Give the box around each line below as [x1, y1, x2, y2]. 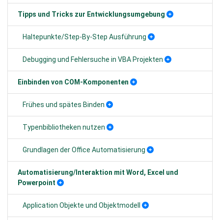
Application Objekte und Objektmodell [23, 201, 140, 209]
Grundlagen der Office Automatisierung [23, 146, 145, 154]
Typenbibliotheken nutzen [23, 123, 105, 131]
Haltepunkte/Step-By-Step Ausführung [23, 33, 146, 41]
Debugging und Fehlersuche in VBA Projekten [23, 55, 163, 63]
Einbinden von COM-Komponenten [18, 78, 129, 86]
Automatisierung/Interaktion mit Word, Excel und [18, 168, 178, 176]
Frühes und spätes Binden [23, 101, 105, 109]
